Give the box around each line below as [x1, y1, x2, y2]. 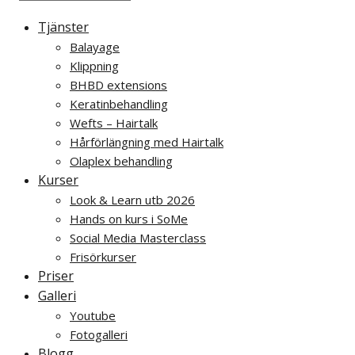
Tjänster [38, 17, 89, 36]
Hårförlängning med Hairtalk [70, 133, 223, 150]
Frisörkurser [70, 248, 136, 265]
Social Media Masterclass [70, 229, 206, 246]
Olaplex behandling [70, 152, 173, 169]
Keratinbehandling [70, 95, 168, 112]
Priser [38, 266, 74, 284]
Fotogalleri [70, 326, 128, 342]
